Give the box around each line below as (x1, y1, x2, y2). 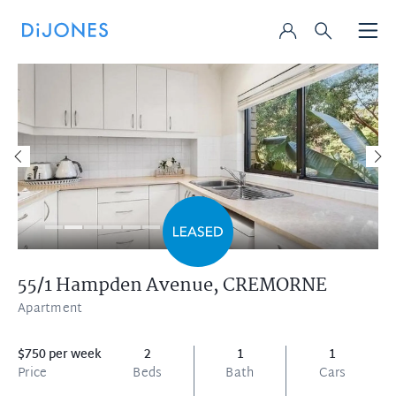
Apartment (18, 298, 83, 320)
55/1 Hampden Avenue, (18, 270, 223, 301)
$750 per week (18, 344, 102, 366)
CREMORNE (223, 270, 327, 301)
